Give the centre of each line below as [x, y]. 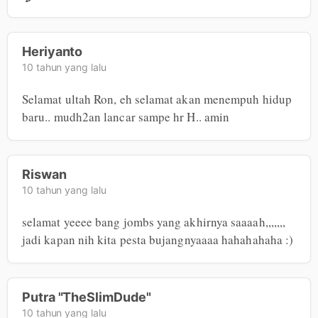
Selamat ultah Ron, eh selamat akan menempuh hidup [157, 99]
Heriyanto [53, 51]
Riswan [44, 174]
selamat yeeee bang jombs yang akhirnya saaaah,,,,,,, [154, 221]
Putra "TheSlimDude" [87, 297]
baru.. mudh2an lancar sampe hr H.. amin [126, 116]
